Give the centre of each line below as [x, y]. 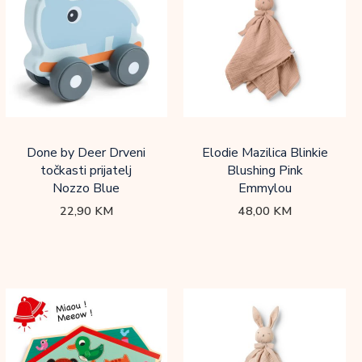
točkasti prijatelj [86, 171]
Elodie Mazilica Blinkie [265, 153]
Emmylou [265, 189]
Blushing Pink [265, 171]
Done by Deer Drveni [86, 153]
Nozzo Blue [86, 189]
